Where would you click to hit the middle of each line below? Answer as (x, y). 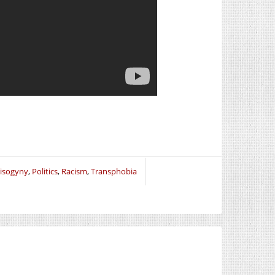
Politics (45, 171)
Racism (74, 171)
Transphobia (114, 171)
